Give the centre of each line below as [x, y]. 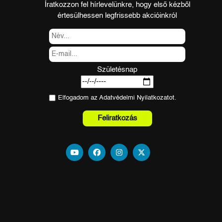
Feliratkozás [117, 118]
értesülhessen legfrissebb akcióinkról [117, 15]
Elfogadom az [79, 98]
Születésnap [117, 69]
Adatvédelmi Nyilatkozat [134, 98]
